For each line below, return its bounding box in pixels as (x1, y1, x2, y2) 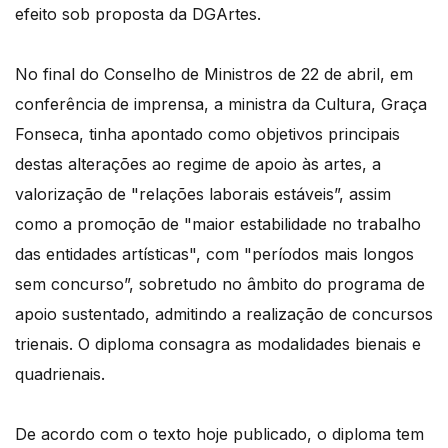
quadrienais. (15, 364, 105, 385)
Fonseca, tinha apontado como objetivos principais (15, 124, 400, 145)
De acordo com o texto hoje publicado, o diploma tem (15, 424, 424, 445)
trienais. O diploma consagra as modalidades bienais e (15, 334, 421, 355)
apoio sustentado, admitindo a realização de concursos (15, 304, 433, 325)
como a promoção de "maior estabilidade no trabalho (15, 214, 421, 235)
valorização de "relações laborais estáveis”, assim (15, 184, 391, 205)
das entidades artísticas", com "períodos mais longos (15, 244, 414, 265)
